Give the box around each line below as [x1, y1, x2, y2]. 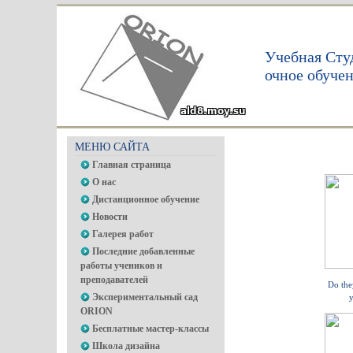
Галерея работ [92, 229, 154, 240]
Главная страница [92, 159, 171, 170]
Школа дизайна [92, 340, 160, 351]
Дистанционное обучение [92, 194, 199, 205]
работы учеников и [80, 260, 162, 271]
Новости [92, 211, 128, 222]
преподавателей [80, 274, 148, 285]
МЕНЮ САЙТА [75, 141, 150, 153]
